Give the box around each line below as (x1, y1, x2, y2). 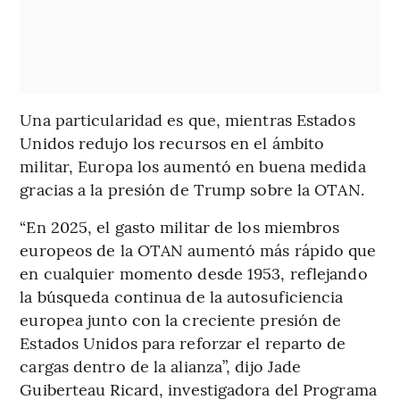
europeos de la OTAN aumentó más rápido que (20, 237, 377, 261)
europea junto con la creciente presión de (20, 307, 342, 330)
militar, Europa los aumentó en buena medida (20, 154, 366, 177)
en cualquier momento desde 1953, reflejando (20, 261, 368, 284)
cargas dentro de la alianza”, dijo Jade (20, 354, 302, 377)
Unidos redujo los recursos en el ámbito (20, 130, 325, 154)
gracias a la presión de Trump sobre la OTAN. (20, 177, 364, 200)
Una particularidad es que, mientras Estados (20, 107, 355, 130)
